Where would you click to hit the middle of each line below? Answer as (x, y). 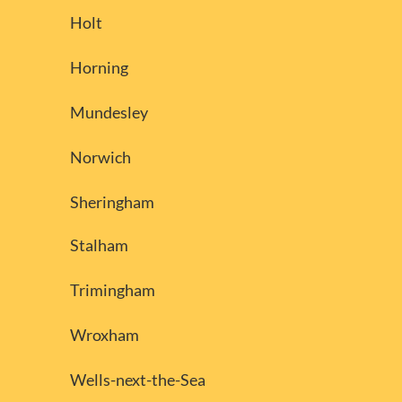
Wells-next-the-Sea (137, 379)
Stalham (99, 245)
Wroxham (104, 334)
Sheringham (112, 201)
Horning (99, 67)
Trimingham (112, 289)
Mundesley (109, 112)
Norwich (100, 157)
